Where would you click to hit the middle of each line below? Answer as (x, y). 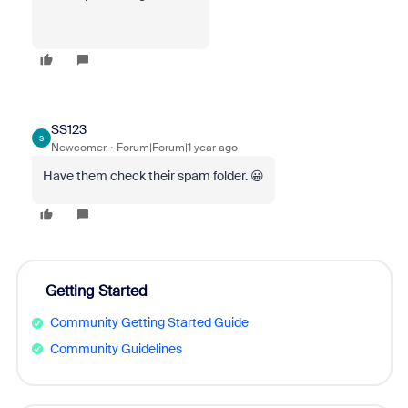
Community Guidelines (116, 348)
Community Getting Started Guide (149, 322)
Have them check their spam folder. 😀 (153, 176)
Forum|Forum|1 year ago (177, 148)
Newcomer (78, 148)
